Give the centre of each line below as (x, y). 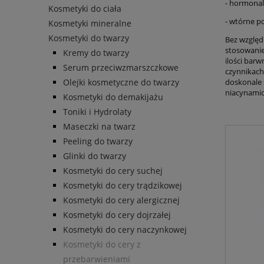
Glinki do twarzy (95, 156)
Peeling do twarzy (98, 141)
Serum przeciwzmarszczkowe (121, 68)
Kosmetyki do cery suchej (113, 171)
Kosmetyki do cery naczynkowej (125, 230)
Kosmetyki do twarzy (89, 38)
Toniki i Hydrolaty (97, 112)
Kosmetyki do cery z (102, 245)
